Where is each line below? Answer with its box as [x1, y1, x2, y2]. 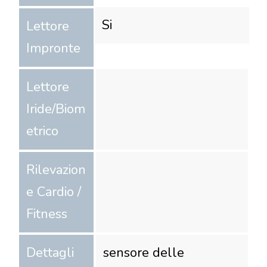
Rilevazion [26, 160, 86, 179]
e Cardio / [26, 182, 81, 201]
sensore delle [103, 243, 185, 262]
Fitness [26, 204, 67, 223]
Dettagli [26, 243, 74, 262]
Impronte [26, 39, 80, 57]
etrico [26, 122, 58, 140]
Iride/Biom [26, 100, 85, 118]
